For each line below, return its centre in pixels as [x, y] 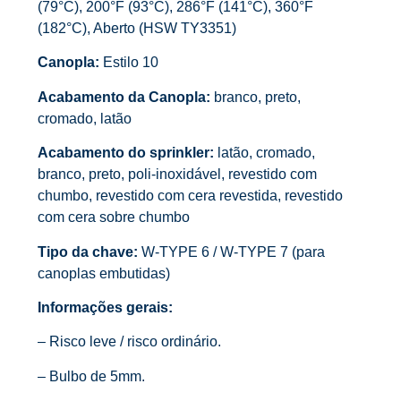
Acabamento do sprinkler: [128, 153]
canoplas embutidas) [104, 273]
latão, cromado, [267, 153]
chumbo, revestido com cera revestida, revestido [191, 196]
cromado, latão [85, 118]
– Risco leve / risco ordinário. [130, 342]
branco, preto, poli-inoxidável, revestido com [178, 175]
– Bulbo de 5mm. [92, 376]
